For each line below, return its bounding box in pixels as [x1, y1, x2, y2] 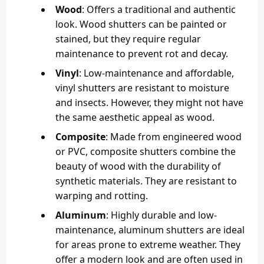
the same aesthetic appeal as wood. [55, 111, 214, 124]
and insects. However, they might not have [55, 96, 243, 110]
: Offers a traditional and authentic [82, 3, 236, 16]
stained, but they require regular [55, 32, 201, 46]
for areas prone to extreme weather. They [55, 238, 240, 252]
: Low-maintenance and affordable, [79, 67, 234, 80]
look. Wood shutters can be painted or [55, 18, 227, 31]
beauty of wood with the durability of [55, 160, 221, 173]
